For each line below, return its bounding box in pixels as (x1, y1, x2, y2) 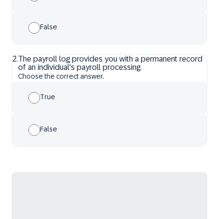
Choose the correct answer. (18, 72, 104, 80)
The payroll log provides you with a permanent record (18, 55, 202, 63)
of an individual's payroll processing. (18, 63, 142, 71)
